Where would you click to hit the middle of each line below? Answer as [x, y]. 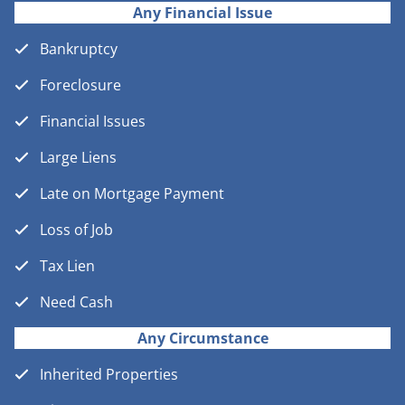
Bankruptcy [79, 49]
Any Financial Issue [202, 13]
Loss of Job [76, 230]
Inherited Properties [109, 375]
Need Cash [76, 302]
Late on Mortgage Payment [132, 194]
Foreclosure [80, 85]
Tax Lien [67, 266]
